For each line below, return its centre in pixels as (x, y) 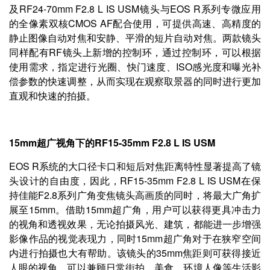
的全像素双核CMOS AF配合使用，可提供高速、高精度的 (135, 23)
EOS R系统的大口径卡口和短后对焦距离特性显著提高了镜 (135, 166)
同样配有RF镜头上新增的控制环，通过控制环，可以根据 (135, 52)
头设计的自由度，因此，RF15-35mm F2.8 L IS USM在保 (135, 180)
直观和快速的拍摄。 (52, 95)
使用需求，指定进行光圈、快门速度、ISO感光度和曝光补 (135, 66)
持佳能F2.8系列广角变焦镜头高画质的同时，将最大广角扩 (135, 195)
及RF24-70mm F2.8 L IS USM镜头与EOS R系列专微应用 (135, 8)
